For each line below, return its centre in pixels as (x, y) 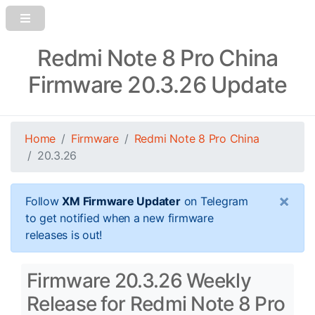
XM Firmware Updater (121, 201)
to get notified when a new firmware (120, 218)
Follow (44, 201)
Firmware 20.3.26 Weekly (139, 281)
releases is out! (64, 235)
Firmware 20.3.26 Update (157, 85)
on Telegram (214, 201)
